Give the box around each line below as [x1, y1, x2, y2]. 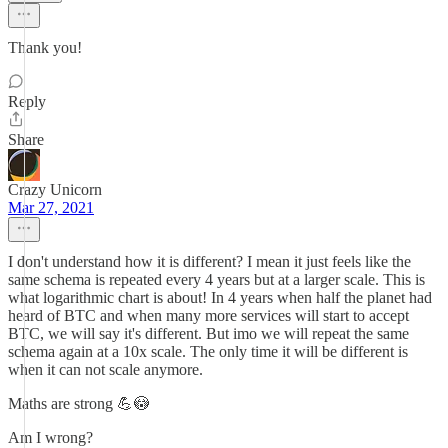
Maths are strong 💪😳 [8, 395, 149, 412]
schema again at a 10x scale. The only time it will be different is [8, 343, 408, 360]
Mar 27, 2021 [8, 199, 94, 216]
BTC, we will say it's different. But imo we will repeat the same [8, 325, 409, 342]
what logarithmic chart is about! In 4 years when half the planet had [8, 289, 432, 306]
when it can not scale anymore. [8, 361, 203, 378]
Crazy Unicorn [8, 181, 102, 198]
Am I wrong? [8, 429, 93, 446]
